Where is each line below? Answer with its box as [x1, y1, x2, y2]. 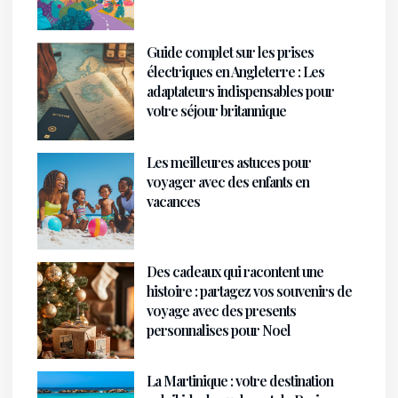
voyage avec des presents [147, 300, 297, 320]
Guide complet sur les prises [147, 43, 314, 62]
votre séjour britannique [147, 101, 287, 121]
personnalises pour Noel [147, 320, 291, 339]
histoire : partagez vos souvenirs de [147, 281, 353, 300]
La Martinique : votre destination [147, 370, 334, 390]
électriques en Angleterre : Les [147, 62, 325, 82]
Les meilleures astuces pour [147, 152, 312, 171]
